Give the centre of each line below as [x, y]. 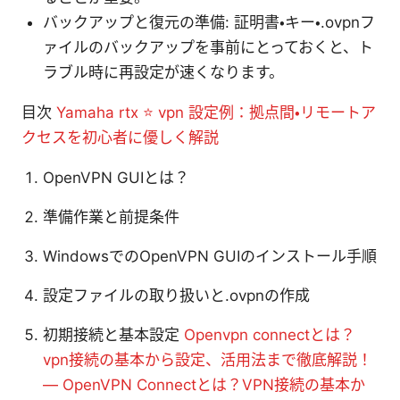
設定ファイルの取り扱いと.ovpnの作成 [176, 295]
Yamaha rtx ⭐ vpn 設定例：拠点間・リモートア [216, 112]
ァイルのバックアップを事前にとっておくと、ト [208, 47]
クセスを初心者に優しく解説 [120, 137]
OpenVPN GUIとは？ [116, 177]
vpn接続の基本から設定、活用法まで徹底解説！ [208, 359]
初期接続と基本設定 [113, 334]
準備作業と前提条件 [111, 217]
